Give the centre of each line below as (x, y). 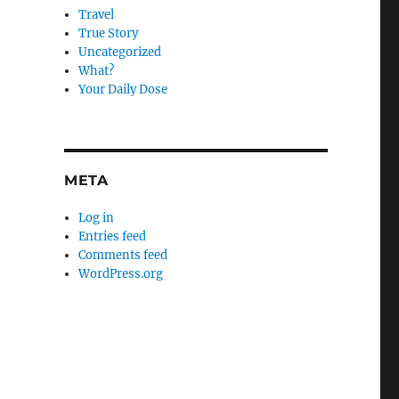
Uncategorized (120, 52)
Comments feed (123, 255)
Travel (97, 15)
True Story (109, 33)
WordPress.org (121, 274)
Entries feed (113, 236)
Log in (97, 218)
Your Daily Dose (123, 90)
